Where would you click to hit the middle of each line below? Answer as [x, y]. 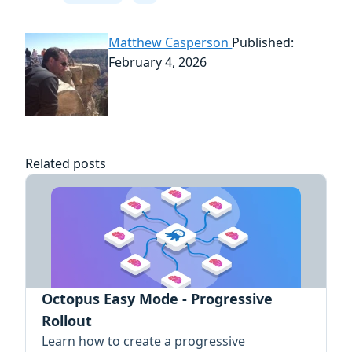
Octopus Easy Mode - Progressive [157, 299]
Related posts [66, 164]
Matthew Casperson [170, 42]
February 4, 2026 [158, 62]
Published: [263, 42]
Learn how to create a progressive [143, 341]
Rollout [67, 321]
